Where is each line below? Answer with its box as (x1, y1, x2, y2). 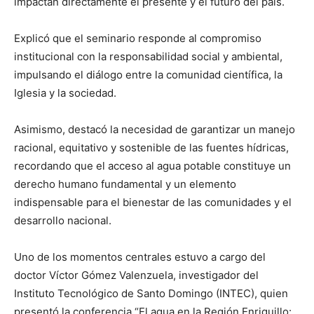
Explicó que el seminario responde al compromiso (14, 31, 261, 45)
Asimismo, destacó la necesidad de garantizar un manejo (14, 122, 295, 136)
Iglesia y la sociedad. (14, 86, 116, 100)
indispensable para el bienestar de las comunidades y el (14, 195, 292, 209)
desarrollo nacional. (14, 213, 111, 227)
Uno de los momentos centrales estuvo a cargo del (14, 250, 266, 264)
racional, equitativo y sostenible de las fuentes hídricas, (14, 140, 289, 154)
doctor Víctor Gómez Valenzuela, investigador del (14, 268, 259, 282)
